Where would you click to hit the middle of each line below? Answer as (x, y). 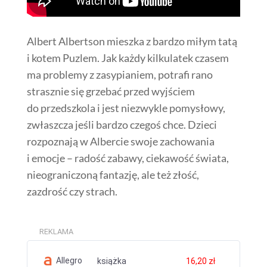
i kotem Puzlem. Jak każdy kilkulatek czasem (128, 58)
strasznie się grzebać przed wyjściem (111, 91)
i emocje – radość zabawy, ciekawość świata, (128, 158)
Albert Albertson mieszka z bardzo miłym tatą (132, 41)
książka (113, 261)
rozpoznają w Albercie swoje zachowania (120, 141)
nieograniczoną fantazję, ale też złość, (113, 174)
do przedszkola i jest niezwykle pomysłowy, (126, 108)
